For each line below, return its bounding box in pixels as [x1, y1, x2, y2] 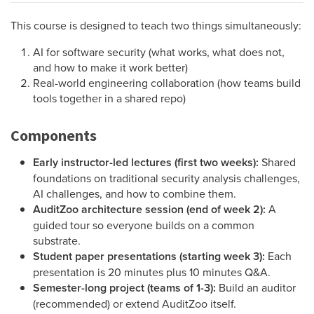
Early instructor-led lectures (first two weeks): [33, 154, 259, 171]
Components [11, 125, 97, 146]
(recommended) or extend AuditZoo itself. [33, 296, 236, 312]
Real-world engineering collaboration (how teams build [33, 75, 301, 91]
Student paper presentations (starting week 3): [33, 248, 265, 265]
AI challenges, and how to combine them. [33, 186, 236, 202]
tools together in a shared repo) [33, 90, 186, 107]
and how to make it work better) [33, 60, 188, 76]
